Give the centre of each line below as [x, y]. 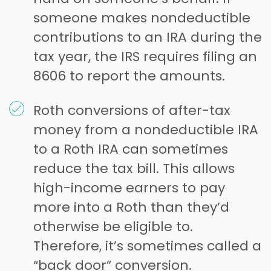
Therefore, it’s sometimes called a [147, 246]
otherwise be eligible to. [113, 226]
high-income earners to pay [129, 188]
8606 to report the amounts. [129, 76]
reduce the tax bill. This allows [134, 168]
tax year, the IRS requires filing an [145, 56]
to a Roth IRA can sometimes [131, 149]
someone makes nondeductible [142, 18]
